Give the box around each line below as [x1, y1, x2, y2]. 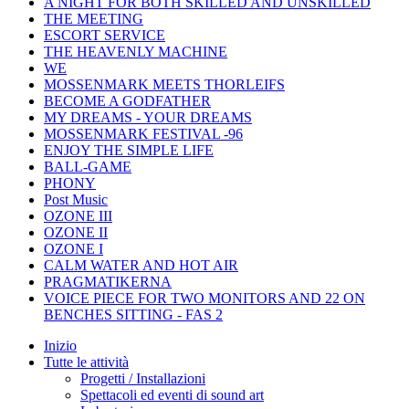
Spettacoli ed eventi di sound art [80, 386, 264, 403]
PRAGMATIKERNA [44, 273, 172, 289]
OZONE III [44, 207, 112, 224]
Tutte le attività [44, 353, 129, 370]
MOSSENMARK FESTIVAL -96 [44, 125, 243, 142]
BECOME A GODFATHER [44, 92, 211, 109]
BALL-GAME [44, 158, 131, 174]
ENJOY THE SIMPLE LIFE [44, 142, 214, 158]
